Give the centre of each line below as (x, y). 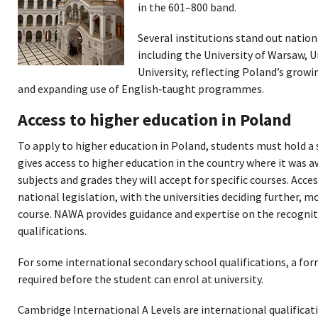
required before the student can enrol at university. (140, 279)
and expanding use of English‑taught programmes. (141, 89)
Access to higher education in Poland (154, 119)
